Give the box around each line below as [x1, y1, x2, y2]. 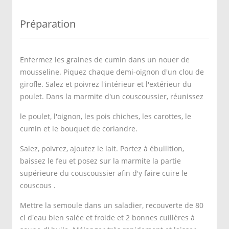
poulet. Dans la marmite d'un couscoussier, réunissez [20, 91, 203, 101]
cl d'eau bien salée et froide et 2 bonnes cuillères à [20, 213, 195, 222]
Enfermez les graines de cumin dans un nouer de [20, 55, 190, 64]
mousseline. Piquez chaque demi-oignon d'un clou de [20, 67, 204, 77]
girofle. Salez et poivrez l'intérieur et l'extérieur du [20, 79, 192, 89]
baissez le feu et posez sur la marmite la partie [20, 156, 181, 166]
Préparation [20, 17, 76, 31]
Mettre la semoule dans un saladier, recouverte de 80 [20, 200, 203, 210]
